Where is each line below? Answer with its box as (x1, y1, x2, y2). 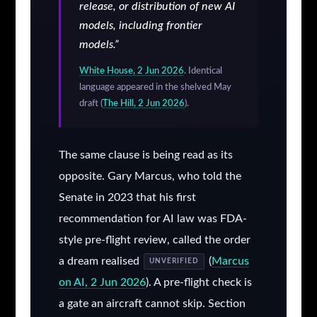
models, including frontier (79, 20, 202, 32)
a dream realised (58, 255, 142, 267)
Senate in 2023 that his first (58, 192, 196, 204)
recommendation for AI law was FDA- (58, 213, 247, 225)
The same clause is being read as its (58, 149, 233, 161)
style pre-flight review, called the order (58, 234, 250, 246)
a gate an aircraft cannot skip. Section (58, 298, 246, 310)
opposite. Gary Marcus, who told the (58, 171, 241, 183)
